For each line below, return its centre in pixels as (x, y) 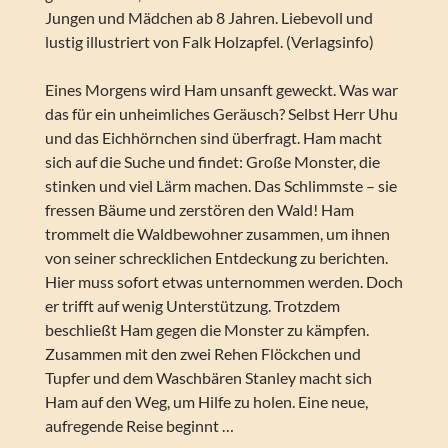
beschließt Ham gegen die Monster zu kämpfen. (206, 330)
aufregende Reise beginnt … (139, 426)
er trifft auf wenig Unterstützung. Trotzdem (192, 306)
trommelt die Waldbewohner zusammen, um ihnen (217, 234)
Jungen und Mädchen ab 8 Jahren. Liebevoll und (208, 18)
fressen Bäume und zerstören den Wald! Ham (199, 210)
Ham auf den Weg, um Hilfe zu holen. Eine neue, (206, 402)
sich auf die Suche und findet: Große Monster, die (212, 162)
